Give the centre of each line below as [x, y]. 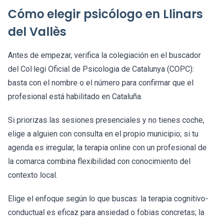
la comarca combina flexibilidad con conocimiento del [99, 161]
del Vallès [37, 32]
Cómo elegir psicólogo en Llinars [105, 14]
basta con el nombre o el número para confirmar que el [101, 83]
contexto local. [33, 175]
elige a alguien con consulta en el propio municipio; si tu [103, 134]
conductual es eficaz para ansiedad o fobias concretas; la [106, 212]
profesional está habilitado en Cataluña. [75, 96]
